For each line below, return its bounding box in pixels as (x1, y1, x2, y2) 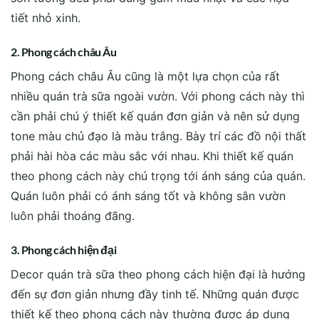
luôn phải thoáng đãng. (11, 208, 135, 223)
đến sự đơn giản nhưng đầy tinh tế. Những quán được (11, 286, 303, 301)
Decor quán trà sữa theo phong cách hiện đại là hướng (11, 266, 305, 281)
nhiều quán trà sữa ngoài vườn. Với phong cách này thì (11, 88, 305, 103)
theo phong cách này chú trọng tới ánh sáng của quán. (11, 168, 305, 183)
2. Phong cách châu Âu (11, 44, 117, 58)
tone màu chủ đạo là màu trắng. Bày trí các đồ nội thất (11, 128, 306, 143)
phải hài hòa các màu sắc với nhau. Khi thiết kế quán (11, 148, 293, 163)
